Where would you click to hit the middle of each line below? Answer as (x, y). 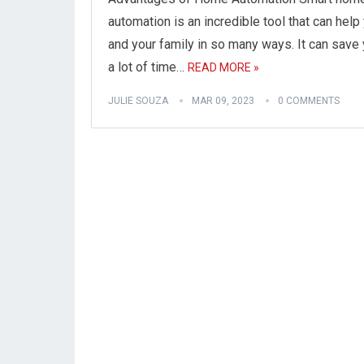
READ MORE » (223, 67)
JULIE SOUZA (138, 101)
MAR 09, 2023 (223, 101)
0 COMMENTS (309, 101)
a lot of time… (148, 67)
